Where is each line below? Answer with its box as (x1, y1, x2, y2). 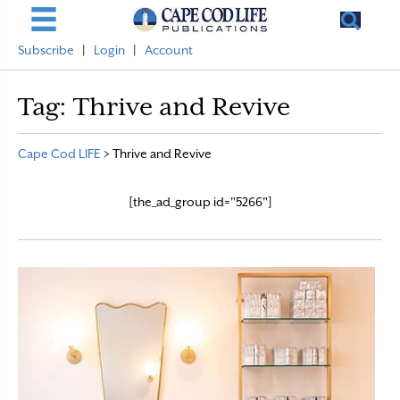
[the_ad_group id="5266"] (128, 195, 272, 209)
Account (145, 43, 193, 57)
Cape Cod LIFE (18, 146, 101, 161)
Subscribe (18, 43, 74, 57)
